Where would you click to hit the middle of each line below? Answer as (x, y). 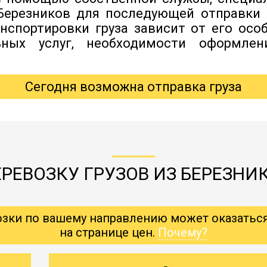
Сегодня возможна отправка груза (133, 86)
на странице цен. (108, 232)
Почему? (182, 232)
